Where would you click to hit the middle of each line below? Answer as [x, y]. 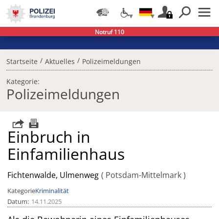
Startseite [22, 62]
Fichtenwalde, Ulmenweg [53, 175]
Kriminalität [52, 191]
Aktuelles [60, 62]
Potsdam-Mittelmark [143, 175]
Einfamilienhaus [66, 154]
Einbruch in [49, 137]
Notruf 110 [109, 32]
